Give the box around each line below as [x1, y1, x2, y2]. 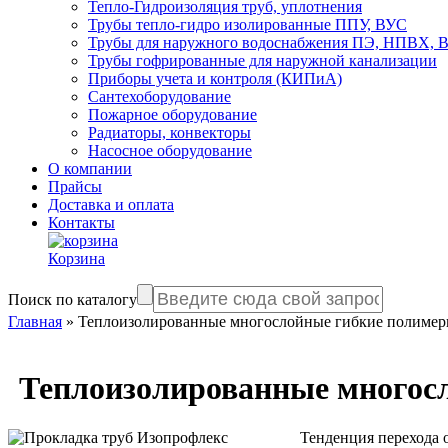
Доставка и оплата [48, 196, 174, 213]
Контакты [48, 214, 115, 231]
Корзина [48, 250, 105, 267]
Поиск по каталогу [8, 291, 137, 308]
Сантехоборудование [88, 88, 231, 105]
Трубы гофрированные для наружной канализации [88, 52, 437, 69]
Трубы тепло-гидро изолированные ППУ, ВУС [88, 16, 407, 33]
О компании [48, 160, 132, 177]
